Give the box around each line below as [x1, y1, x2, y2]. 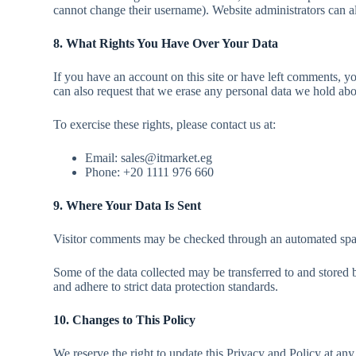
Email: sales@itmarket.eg [85, 151, 213, 164]
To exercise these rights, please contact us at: [53, 118, 277, 131]
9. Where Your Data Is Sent [53, 199, 202, 212]
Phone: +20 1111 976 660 [85, 165, 215, 179]
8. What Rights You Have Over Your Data [53, 37, 279, 50]
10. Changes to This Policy [53, 313, 196, 327]
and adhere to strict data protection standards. [53, 280, 279, 293]
